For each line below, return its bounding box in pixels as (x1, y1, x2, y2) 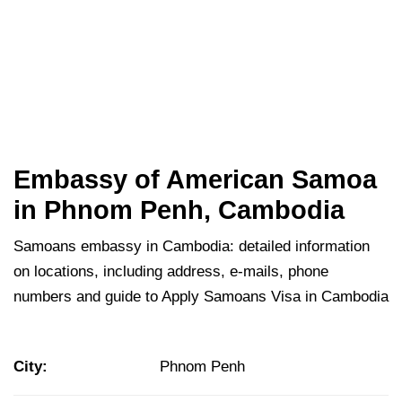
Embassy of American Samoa (13, 165, 377, 195)
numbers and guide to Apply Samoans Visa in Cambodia (13, 288, 389, 306)
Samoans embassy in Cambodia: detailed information (13, 238, 370, 256)
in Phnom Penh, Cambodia (13, 196, 345, 225)
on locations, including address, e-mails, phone (13, 263, 328, 281)
